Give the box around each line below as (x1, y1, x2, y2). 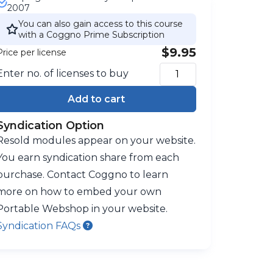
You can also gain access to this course (18, 18, 183, 29)
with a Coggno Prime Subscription (18, 29, 165, 40)
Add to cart (67, 93, 125, 105)
